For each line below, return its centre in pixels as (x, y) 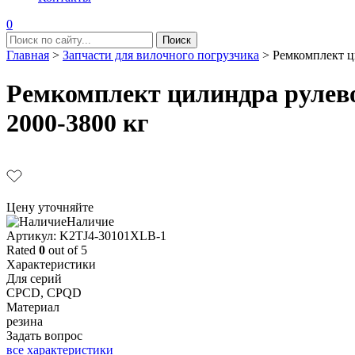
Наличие (90, 221)
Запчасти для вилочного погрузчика (161, 55)
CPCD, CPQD (44, 292)
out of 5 (66, 250)
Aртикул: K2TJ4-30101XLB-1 (86, 235)
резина (25, 321)
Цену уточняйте (50, 207)
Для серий (34, 278)
